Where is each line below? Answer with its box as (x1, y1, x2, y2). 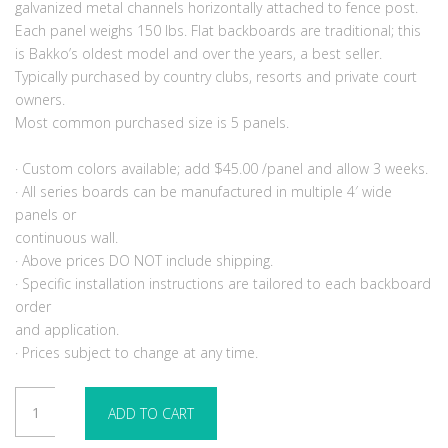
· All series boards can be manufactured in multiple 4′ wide (15, 182, 392, 202)
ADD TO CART (108, 404, 194, 424)
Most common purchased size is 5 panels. (15, 113, 289, 133)
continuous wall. (15, 228, 118, 248)
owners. (15, 90, 65, 110)
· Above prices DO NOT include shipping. (15, 251, 273, 271)
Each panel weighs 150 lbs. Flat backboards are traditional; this (15, 21, 421, 41)
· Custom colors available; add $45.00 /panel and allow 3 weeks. (15, 159, 428, 179)
